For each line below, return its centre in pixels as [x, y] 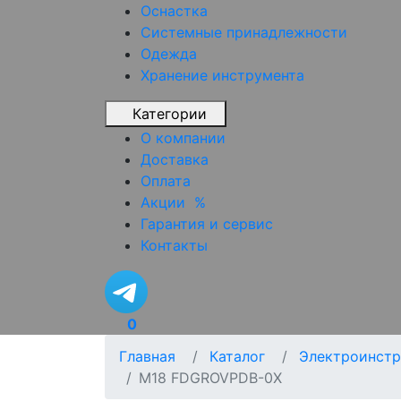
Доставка [175, 159]
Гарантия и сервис [207, 223]
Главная [147, 356]
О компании [183, 137]
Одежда [169, 53]
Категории [172, 113]
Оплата [166, 180]
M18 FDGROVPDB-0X [210, 377]
